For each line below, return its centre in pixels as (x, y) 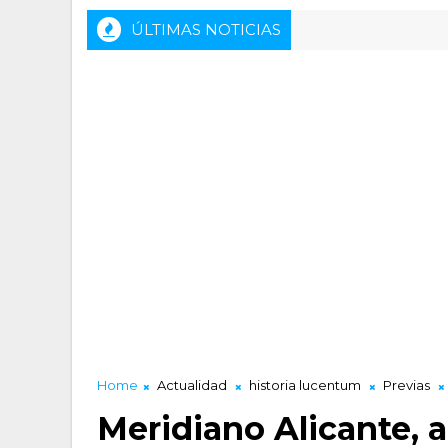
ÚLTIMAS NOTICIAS (206, 29)
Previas (406, 385)
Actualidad (192, 385)
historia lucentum (305, 385)
